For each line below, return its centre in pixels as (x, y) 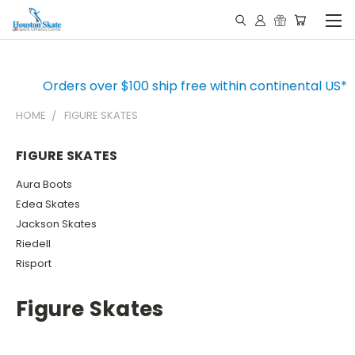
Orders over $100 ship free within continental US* (195, 86)
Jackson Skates (56, 223)
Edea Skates (48, 204)
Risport (34, 263)
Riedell (33, 243)
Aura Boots (44, 184)
